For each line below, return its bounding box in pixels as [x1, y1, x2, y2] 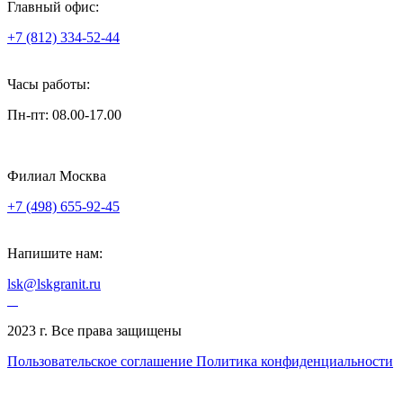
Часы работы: [7, 76, 90, 92]
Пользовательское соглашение [7, 353, 196, 369]
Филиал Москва [7, 167, 106, 184]
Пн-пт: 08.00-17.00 [7, 106, 121, 122]
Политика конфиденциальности [196, 353, 393, 369]
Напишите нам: [7, 245, 103, 261]
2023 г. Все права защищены [7, 322, 182, 338]
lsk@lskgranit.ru [7, 275, 101, 291]
